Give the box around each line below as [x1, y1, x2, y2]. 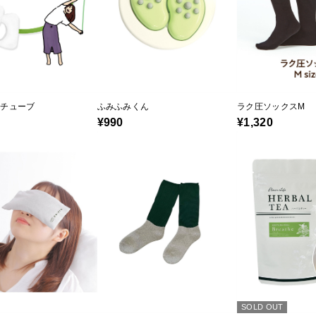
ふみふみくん [97, 102, 150, 112]
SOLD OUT [241, 303, 284, 312]
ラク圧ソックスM [237, 102, 305, 112]
